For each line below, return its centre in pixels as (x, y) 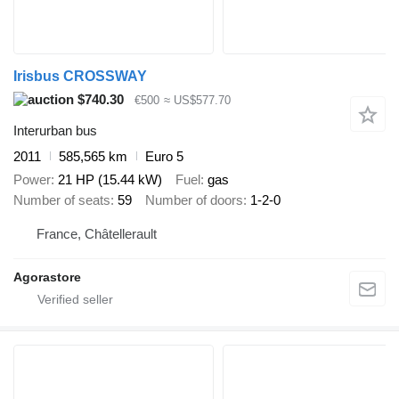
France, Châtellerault (97, 233)
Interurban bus (55, 130)
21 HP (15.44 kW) (110, 180)
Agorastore (47, 277)
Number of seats (62, 200)
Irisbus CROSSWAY (80, 77)
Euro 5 (164, 156)
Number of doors (194, 200)
